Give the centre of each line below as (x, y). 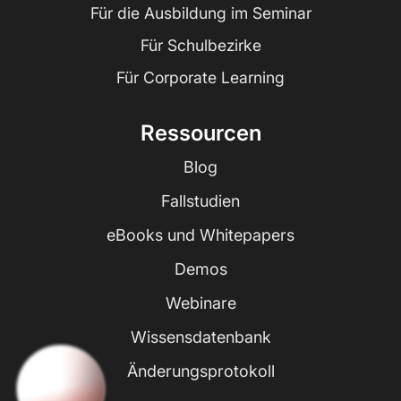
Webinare (200, 303)
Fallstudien (200, 200)
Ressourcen (200, 133)
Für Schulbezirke (200, 46)
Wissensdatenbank (200, 337)
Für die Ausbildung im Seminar (200, 13)
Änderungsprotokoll (200, 371)
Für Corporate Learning (200, 78)
